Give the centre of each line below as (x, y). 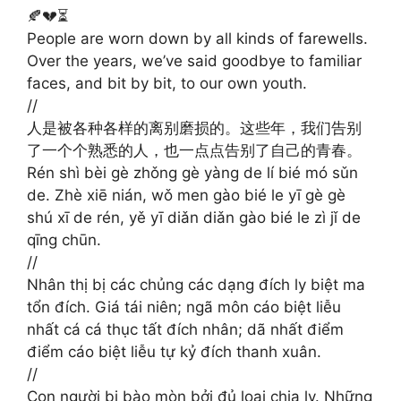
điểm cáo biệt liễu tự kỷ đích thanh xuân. (174, 351)
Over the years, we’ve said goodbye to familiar (194, 60)
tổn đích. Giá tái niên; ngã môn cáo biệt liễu (184, 307)
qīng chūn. (64, 239)
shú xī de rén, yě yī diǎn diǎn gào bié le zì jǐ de (194, 217)
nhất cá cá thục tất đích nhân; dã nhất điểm (185, 329)
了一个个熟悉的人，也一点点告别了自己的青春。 (194, 150)
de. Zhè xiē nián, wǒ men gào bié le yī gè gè (186, 195)
